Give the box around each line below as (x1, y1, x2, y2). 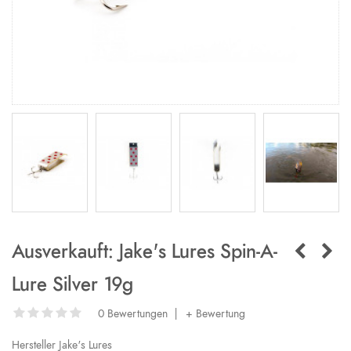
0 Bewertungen (98, 308, 168, 320)
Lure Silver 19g (12, 276, 133, 295)
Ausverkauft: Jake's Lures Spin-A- (12, 243, 277, 262)
